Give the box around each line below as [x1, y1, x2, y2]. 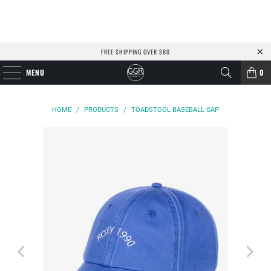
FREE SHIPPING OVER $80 [101, 47, 170, 56]
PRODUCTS [84, 106, 119, 114]
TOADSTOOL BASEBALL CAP [131, 106, 219, 114]
